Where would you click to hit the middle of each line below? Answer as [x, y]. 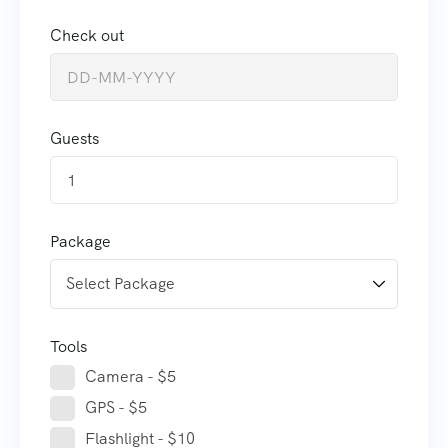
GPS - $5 [116, 408]
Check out [87, 36]
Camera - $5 [130, 377]
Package [80, 242]
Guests [74, 139]
